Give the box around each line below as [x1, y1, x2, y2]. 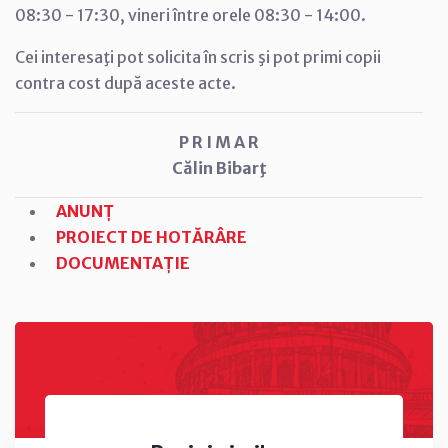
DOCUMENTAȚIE [55, 252, 190, 273]
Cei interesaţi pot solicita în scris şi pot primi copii [15, 46, 381, 67]
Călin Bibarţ [171, 157, 267, 178]
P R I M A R [179, 131, 259, 152]
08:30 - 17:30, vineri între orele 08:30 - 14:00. [15, 4, 366, 25]
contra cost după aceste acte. [15, 72, 236, 93]
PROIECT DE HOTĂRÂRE [55, 226, 247, 247]
